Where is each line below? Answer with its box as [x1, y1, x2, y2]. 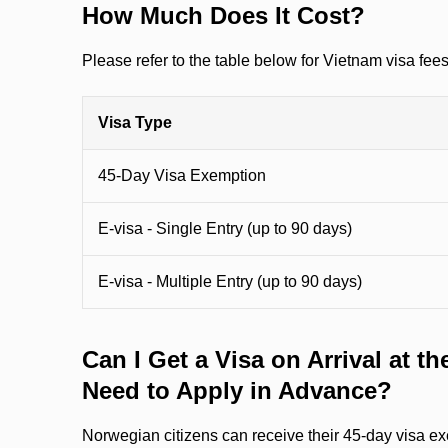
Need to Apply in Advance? [82, 377, 392, 404]
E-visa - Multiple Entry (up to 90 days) [98, 273, 362, 290]
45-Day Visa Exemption [98, 167, 266, 184]
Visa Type [98, 114, 172, 131]
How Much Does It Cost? [82, 2, 365, 29]
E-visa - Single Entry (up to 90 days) [98, 220, 352, 237]
